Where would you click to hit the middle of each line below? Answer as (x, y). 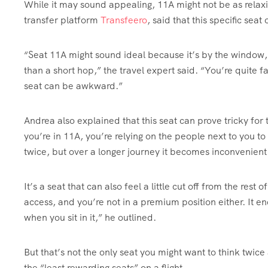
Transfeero (124, 20)
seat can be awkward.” (73, 86)
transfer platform (62, 20)
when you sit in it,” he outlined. (90, 217)
